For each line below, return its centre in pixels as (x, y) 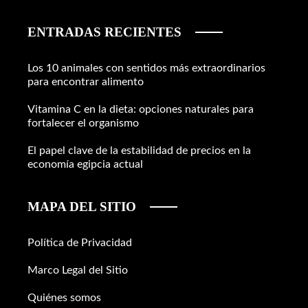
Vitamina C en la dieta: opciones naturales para (141, 110)
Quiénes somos (64, 298)
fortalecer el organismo (83, 123)
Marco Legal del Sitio (78, 271)
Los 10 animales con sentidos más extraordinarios (146, 68)
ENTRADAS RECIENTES (104, 32)
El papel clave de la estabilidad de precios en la (139, 151)
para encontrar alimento (86, 82)
